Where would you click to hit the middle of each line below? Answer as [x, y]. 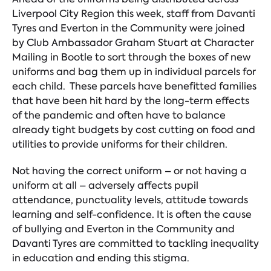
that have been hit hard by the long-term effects [131, 101]
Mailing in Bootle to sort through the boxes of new [131, 57]
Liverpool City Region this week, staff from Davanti [134, 14]
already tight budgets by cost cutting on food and [134, 130]
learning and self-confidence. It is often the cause [132, 214]
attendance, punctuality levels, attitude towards [130, 200]
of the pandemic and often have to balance [119, 115]
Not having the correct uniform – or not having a [129, 171]
